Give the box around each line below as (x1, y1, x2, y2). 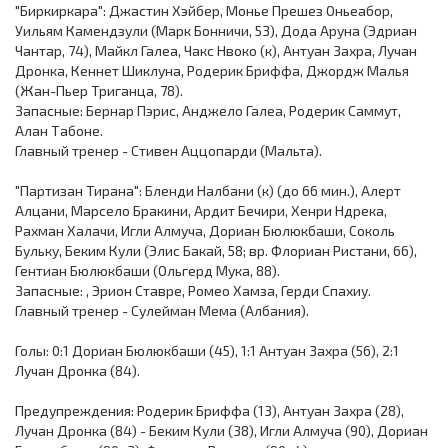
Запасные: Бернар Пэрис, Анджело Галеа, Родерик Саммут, (15, 102, 401, 119)
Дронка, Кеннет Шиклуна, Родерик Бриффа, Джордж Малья (15, 62, 409, 79)
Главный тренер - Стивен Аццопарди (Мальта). (15, 142, 322, 159)
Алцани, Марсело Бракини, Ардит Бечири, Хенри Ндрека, (15, 202, 387, 219)
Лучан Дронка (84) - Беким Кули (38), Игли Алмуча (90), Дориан (15, 422, 428, 439)
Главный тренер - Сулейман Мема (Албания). (15, 302, 309, 319)
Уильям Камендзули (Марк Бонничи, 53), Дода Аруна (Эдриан (15, 22, 417, 39)
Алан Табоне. (15, 122, 103, 139)
